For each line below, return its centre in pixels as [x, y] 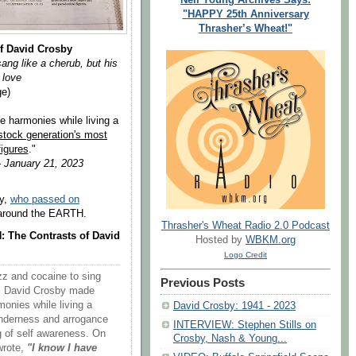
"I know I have [62, 348]
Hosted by [221, 240]
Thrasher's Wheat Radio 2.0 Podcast [246, 226]
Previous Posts [203, 283]
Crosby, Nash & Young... [230, 339]
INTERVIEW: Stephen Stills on [245, 325]
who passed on [45, 200]
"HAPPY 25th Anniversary [246, 14]
